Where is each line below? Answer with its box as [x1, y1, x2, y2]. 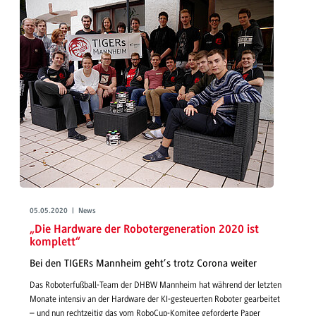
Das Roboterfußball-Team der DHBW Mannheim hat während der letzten [30, 280, 281, 291]
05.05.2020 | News [30, 207, 96, 216]
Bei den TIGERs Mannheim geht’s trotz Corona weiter [30, 257, 257, 269]
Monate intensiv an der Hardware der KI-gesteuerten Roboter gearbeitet [30, 294, 280, 305]
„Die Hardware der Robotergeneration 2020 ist [30, 224, 259, 236]
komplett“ [30, 236, 80, 249]
